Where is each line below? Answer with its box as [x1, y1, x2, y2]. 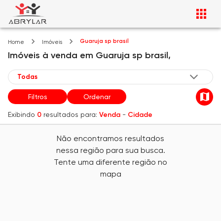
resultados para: [43, 110, 97, 118]
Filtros [28, 93, 47, 101]
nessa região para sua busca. [56, 146, 165, 155]
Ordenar [83, 93, 110, 101]
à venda [42, 49, 77, 61]
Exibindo [8, 110, 35, 118]
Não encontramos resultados [57, 134, 164, 143]
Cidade [128, 110, 152, 119]
